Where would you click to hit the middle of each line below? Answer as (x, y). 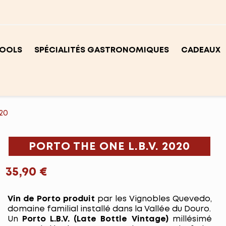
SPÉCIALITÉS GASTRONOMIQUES (102, 50)
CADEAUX (201, 50)
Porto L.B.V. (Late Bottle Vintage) (97, 219)
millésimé (192, 219)
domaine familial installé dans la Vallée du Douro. (109, 209)
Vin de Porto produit (52, 199)
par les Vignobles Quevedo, (154, 199)
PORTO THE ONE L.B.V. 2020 (110, 147)
